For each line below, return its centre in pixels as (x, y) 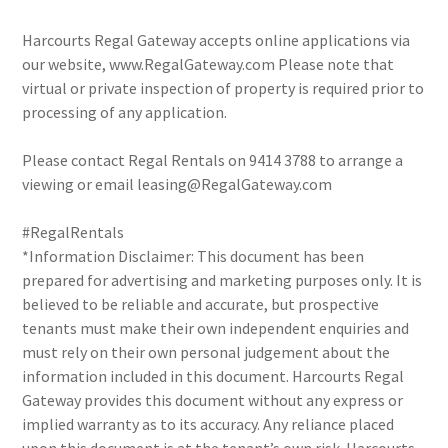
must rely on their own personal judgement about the (206, 352)
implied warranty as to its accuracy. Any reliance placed (208, 424)
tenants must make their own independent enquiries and (216, 328)
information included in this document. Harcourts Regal (213, 376)
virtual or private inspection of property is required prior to (223, 88)
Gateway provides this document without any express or (213, 400)
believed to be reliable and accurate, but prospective (201, 304)
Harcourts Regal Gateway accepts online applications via (216, 40)
